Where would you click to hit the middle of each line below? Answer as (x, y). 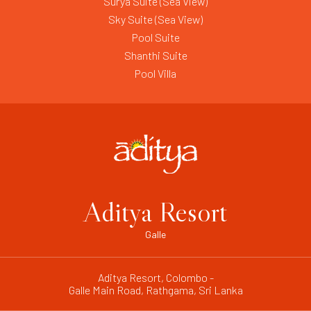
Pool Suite (155, 37)
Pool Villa (155, 73)
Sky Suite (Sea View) (155, 19)
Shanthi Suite (155, 55)
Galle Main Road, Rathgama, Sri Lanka (155, 289)
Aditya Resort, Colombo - (155, 277)
